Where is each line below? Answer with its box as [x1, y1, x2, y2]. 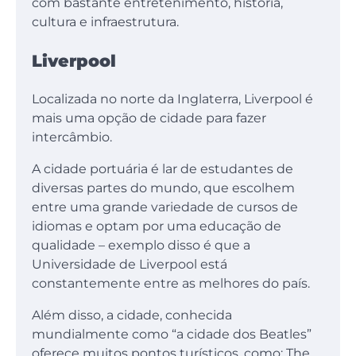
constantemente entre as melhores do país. [32, 275, 313, 291]
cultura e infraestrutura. [32, 14, 182, 30]
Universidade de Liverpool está [32, 256, 227, 272]
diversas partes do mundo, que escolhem [32, 180, 295, 195]
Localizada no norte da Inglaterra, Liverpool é [32, 91, 313, 106]
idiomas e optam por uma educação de [32, 218, 281, 234]
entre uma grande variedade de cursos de [32, 199, 298, 215]
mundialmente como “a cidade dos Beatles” [32, 326, 311, 342]
